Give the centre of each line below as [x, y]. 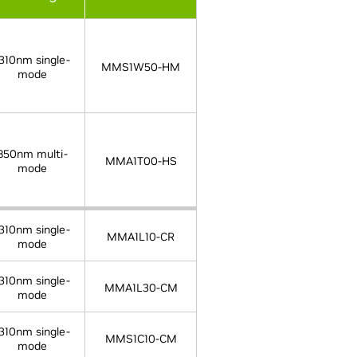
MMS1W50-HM [141, 67]
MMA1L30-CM [141, 288]
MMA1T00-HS [141, 161]
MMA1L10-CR [141, 237]
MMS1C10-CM [141, 339]
